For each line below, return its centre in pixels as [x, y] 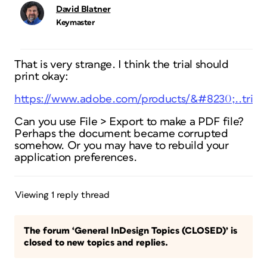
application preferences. [76, 158]
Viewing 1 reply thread [62, 195]
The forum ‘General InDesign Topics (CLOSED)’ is [131, 231]
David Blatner [83, 9]
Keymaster [75, 23]
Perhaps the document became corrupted [121, 134]
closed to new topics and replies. [96, 243]
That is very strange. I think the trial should [122, 65]
